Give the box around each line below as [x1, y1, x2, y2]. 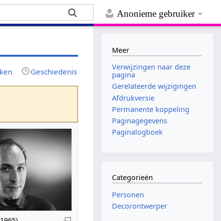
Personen [112, 189, 145, 199]
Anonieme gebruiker [117, 8, 195, 19]
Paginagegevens [112, 115, 168, 125]
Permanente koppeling [112, 104, 190, 114]
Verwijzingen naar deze [112, 62, 191, 72]
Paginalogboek [112, 127, 163, 137]
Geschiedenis [31, 66, 77, 76]
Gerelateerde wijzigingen [112, 81, 197, 91]
